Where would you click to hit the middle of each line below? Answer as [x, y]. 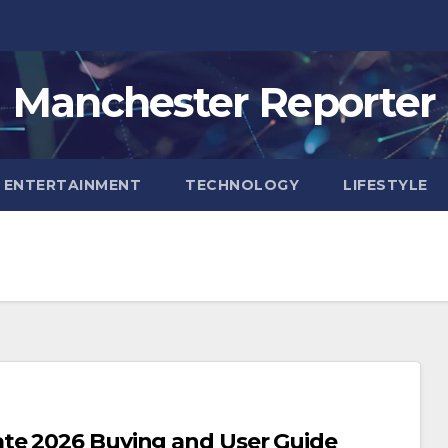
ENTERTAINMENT [72, 185]
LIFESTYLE [385, 185]
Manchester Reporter [224, 102]
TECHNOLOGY [242, 185]
